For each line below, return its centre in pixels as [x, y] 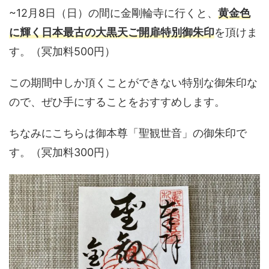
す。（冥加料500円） [62, 51]
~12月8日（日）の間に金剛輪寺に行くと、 [113, 13]
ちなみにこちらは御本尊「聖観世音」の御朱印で [128, 133]
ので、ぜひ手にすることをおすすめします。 [117, 102]
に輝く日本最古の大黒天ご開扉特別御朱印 [112, 32]
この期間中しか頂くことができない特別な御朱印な [133, 83]
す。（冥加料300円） [62, 152]
